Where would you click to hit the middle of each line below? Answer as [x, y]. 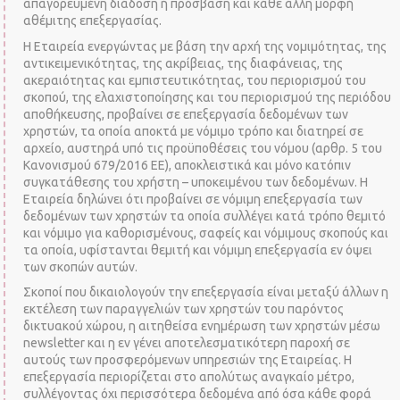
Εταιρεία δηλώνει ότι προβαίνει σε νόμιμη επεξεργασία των [193, 199]
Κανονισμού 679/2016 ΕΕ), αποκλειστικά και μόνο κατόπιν [187, 165]
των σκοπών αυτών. [81, 267]
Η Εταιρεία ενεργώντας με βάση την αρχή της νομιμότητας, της [205, 46]
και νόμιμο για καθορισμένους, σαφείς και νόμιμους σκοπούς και [206, 233]
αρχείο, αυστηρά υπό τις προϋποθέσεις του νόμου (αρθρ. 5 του [203, 148]
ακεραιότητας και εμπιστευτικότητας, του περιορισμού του [195, 80]
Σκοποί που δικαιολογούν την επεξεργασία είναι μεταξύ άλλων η [206, 292]
